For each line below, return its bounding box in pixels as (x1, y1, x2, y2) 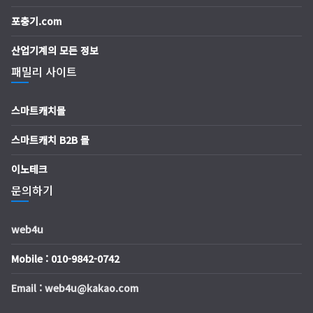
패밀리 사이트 (11, 63, 77, 80)
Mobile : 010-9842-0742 (11, 252, 119, 265)
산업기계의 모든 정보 (11, 43, 99, 57)
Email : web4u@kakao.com (11, 281, 138, 295)
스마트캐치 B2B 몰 (11, 133, 89, 147)
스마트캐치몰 (11, 103, 66, 117)
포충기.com (11, 14, 61, 28)
